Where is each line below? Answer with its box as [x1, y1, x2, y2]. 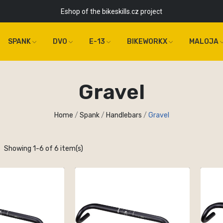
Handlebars [106, 111, 142, 119]
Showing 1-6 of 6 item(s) [4, 144, 84, 153]
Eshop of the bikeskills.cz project [60, 7, 162, 15]
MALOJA [189, 37, 219, 46]
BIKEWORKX [127, 37, 168, 46]
